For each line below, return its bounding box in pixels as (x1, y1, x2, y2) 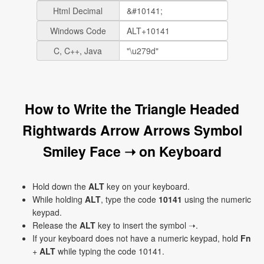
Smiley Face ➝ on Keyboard (42, 141, 222, 161)
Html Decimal (53, 5, 103, 16)
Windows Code (49, 25, 106, 37)
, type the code (101, 193, 159, 205)
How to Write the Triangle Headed (25, 99, 239, 118)
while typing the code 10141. (55, 245, 164, 257)
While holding (32, 193, 85, 205)
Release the (32, 219, 80, 231)
